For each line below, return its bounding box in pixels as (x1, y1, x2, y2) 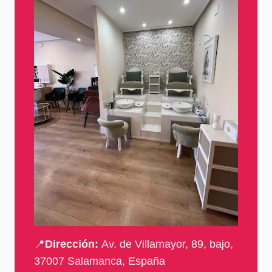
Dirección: (45, 237, 98, 250)
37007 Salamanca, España (34, 254, 165, 267)
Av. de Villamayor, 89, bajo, (98, 237, 233, 250)
